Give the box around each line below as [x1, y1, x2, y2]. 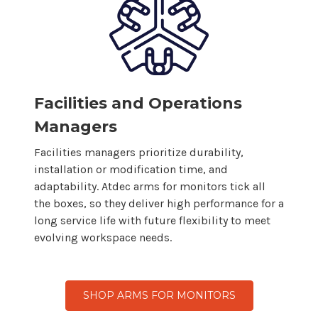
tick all [227, 179, 265, 193]
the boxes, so [34, 196, 104, 210]
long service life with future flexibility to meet [34, 213, 270, 227]
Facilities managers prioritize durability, [34, 145, 243, 159]
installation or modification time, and [34, 162, 228, 176]
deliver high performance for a [126, 196, 284, 210]
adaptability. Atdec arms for [34, 179, 180, 193]
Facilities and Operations [34, 93, 242, 113]
